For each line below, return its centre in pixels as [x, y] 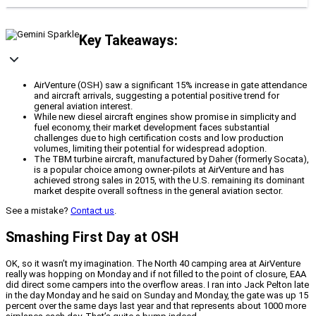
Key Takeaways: [128, 40]
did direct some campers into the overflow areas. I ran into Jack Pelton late [157, 284]
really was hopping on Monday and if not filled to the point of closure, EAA [156, 274]
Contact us [92, 211]
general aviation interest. [83, 107]
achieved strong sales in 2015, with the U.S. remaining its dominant [169, 181]
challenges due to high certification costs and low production [159, 138]
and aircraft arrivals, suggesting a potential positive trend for [157, 96]
